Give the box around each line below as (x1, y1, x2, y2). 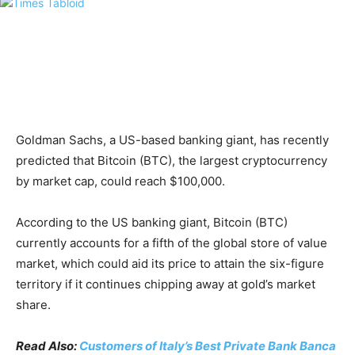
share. (16, 297, 51, 313)
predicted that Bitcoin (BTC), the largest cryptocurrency (16, 153, 327, 169)
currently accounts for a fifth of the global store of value (16, 235, 327, 251)
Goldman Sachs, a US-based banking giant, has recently (16, 132, 329, 148)
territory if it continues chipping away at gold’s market (16, 277, 315, 292)
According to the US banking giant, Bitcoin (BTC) (16, 215, 288, 231)
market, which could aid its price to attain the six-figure (16, 256, 324, 272)
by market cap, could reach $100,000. (16, 174, 225, 189)
